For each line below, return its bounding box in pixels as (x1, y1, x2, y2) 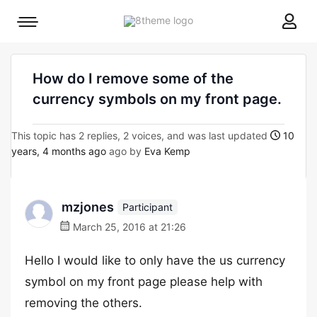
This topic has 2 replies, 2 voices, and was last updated (11, 129, 270, 142)
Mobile (27, 19, 57, 31)
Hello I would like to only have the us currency (25, 253, 285, 267)
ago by (106, 145, 144, 157)
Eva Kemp (144, 145, 190, 157)
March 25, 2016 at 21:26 (70, 221, 186, 233)
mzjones (62, 200, 114, 214)
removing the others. (25, 296, 142, 310)
